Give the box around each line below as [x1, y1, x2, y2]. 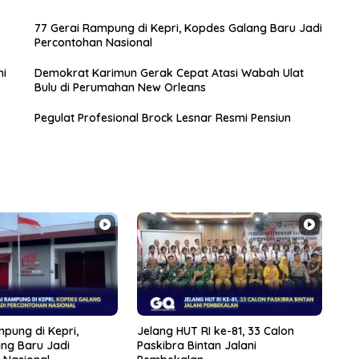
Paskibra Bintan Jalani [136, 338, 256, 353]
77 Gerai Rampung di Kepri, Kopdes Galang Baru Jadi [34, 20, 322, 35]
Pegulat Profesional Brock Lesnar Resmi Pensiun [34, 110, 291, 125]
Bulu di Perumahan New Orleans [34, 79, 206, 95]
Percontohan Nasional [34, 34, 152, 50]
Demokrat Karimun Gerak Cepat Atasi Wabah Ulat [34, 65, 304, 80]
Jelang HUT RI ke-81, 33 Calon [136, 324, 294, 339]
